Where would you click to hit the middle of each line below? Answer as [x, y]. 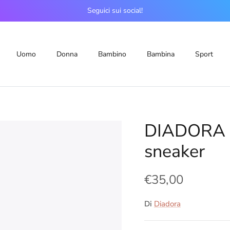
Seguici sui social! [115, 10]
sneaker [174, 151]
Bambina [160, 54]
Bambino [112, 54]
